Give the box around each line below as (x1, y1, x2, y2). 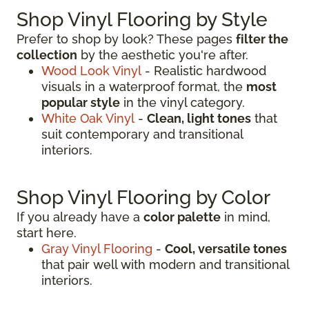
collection (17, 48, 77, 63)
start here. (17, 226, 77, 241)
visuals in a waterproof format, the (41, 79, 246, 94)
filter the (236, 32, 288, 47)
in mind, (221, 210, 270, 225)
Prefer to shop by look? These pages (17, 32, 236, 47)
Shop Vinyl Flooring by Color (17, 186, 270, 210)
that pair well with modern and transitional (41, 257, 289, 272)
